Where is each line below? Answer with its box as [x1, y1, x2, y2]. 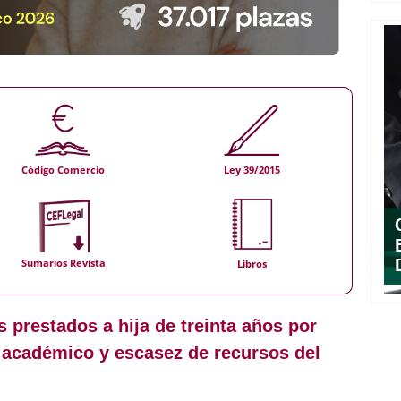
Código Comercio [21, 163, 106, 176]
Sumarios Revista [21, 256, 106, 270]
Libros [236, 257, 267, 270]
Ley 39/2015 [223, 163, 280, 176]
